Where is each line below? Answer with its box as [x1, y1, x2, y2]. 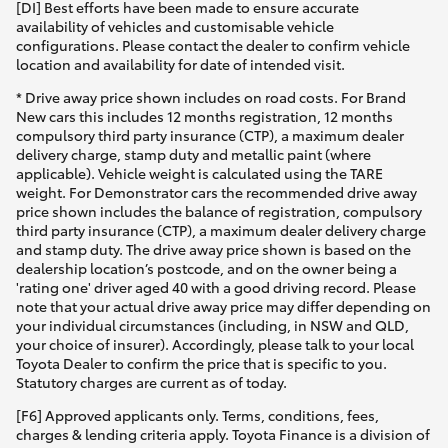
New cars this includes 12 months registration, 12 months [16, 106, 393, 127]
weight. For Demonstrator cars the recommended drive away [16, 182, 417, 203]
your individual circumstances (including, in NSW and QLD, [16, 315, 409, 336]
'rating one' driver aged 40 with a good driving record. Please [16, 277, 416, 298]
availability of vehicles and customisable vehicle [16, 16, 334, 37]
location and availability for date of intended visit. [16, 54, 345, 75]
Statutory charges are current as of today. [16, 372, 287, 393]
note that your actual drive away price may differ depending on [16, 296, 431, 317]
